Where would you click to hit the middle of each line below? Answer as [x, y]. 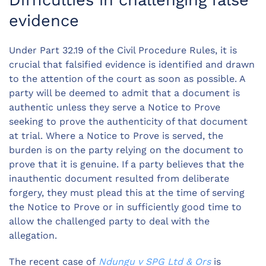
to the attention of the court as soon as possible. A [127, 79]
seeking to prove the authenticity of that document [128, 122]
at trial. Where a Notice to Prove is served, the [116, 136]
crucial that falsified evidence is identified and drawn [132, 65]
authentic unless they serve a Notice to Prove [115, 107]
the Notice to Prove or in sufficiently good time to [125, 207]
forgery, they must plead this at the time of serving [127, 193]
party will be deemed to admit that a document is [124, 93]
